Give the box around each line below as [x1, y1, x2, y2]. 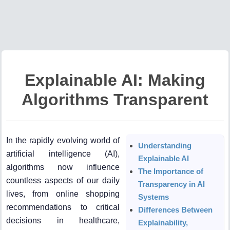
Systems [138, 192, 169, 201]
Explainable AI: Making [25, 71, 205, 90]
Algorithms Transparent [22, 90, 208, 109]
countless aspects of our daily [6, 176, 120, 185]
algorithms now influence [6, 162, 120, 171]
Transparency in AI [138, 179, 205, 188]
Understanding [138, 141, 192, 150]
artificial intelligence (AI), [6, 149, 120, 158]
